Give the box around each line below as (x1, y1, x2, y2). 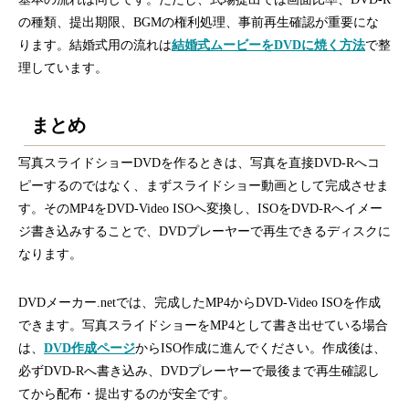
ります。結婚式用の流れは (18, 37, 172, 52)
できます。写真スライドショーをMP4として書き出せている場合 (18, 319, 388, 333)
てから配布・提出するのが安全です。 (18, 387, 236, 402)
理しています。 (18, 60, 108, 75)
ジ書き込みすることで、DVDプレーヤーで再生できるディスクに (18, 225, 391, 239)
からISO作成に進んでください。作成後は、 (135, 341, 386, 356)
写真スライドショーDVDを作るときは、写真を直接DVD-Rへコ (18, 156, 380, 171)
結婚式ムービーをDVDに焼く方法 (172, 37, 365, 52)
